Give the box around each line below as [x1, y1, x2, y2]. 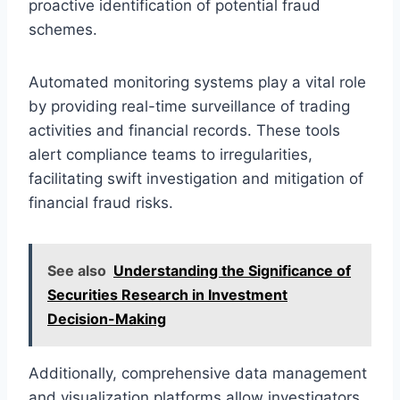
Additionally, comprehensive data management [29, 363, 367, 382]
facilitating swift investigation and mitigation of [29, 169, 363, 187]
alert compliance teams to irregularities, [29, 145, 312, 163]
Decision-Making [47, 309, 166, 328]
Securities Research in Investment [47, 285, 287, 304]
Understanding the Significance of [113, 261, 351, 279]
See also [47, 261, 106, 279]
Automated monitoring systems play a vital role [29, 72, 366, 91]
